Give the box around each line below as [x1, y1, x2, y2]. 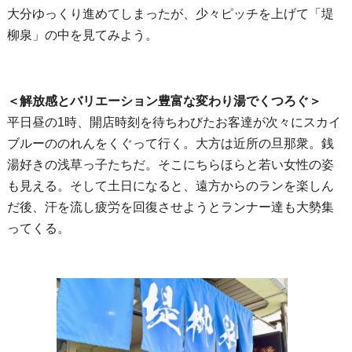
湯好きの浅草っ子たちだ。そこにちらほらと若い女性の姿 [6, 158, 334, 172]
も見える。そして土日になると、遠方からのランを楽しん [6, 179, 334, 193]
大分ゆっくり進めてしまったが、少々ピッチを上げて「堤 [6, 7, 334, 21]
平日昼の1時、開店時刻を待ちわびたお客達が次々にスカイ [6, 115, 341, 130]
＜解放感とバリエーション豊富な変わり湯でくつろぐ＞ [6, 94, 321, 108]
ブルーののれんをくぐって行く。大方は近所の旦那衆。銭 [6, 137, 334, 151]
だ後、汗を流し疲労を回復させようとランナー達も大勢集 [6, 200, 334, 214]
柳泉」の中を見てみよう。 [6, 28, 158, 42]
